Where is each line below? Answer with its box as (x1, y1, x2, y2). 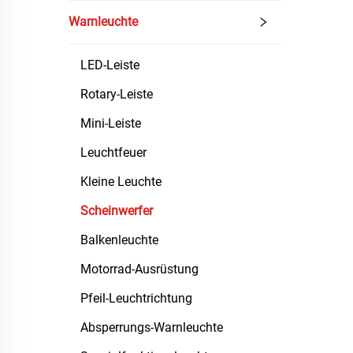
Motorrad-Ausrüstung (80, 262, 199, 277)
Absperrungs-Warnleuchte (80, 320, 223, 335)
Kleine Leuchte (80, 174, 162, 189)
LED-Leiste (80, 58, 139, 72)
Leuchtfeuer (80, 145, 147, 160)
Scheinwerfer (80, 203, 153, 218)
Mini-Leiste (80, 116, 141, 131)
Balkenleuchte (80, 232, 158, 247)
